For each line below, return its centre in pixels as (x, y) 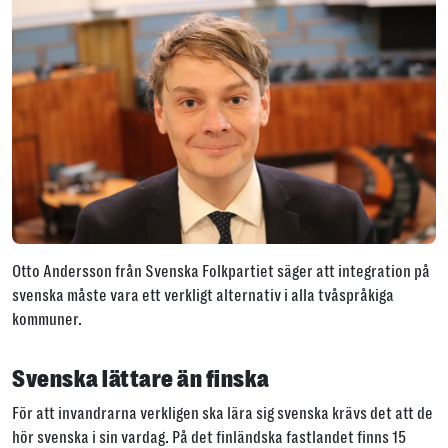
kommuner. (47, 320)
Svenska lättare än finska (143, 379)
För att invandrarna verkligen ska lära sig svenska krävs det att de (222, 414)
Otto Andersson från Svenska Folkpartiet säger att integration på (221, 272)
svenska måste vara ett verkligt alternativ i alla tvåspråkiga (203, 296)
